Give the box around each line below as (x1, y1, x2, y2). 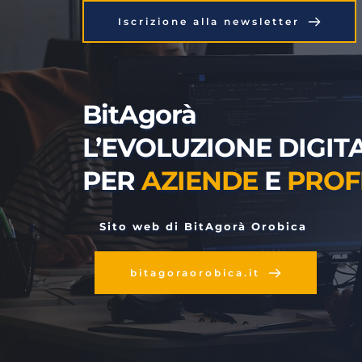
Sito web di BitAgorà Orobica (99, 220, 307, 233)
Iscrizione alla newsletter (118, 15, 300, 27)
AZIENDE (141, 165, 258, 196)
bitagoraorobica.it (130, 267, 260, 279)
